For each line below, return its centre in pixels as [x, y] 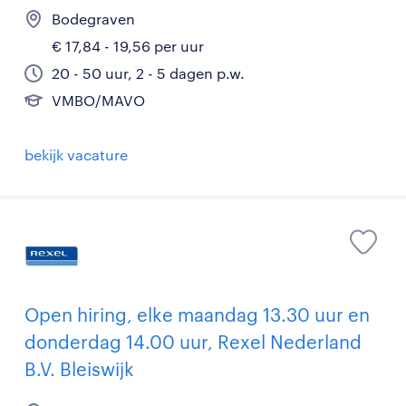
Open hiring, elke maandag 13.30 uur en [197, 314]
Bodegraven [93, 18]
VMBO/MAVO [98, 100]
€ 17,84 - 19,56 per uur [128, 45]
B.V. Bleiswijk [79, 368]
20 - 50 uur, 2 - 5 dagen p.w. [148, 72]
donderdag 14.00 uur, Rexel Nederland [193, 341]
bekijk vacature [76, 154]
